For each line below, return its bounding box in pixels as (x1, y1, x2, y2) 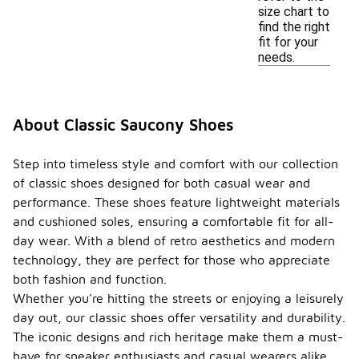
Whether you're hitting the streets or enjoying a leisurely (13, 291, 344, 305)
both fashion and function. (13, 272, 167, 286)
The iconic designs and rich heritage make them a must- (13, 329, 343, 344)
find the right (258, 19, 330, 34)
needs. (258, 50, 295, 65)
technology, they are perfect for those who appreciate (13, 252, 330, 267)
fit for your (258, 34, 318, 50)
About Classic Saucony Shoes (13, 115, 234, 134)
